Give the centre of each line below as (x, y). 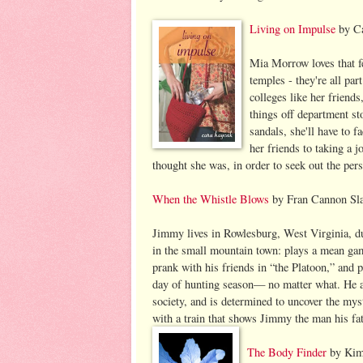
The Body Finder (287, 352)
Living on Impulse (293, 28)
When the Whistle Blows (211, 199)
